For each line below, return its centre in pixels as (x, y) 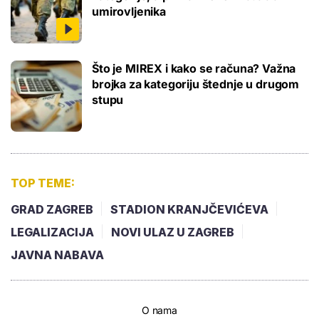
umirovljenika (129, 12)
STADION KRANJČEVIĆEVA (189, 210)
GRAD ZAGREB (52, 210)
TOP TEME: (43, 183)
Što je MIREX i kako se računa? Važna (194, 69)
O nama (159, 310)
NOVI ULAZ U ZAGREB (173, 232)
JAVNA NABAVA (57, 255)
